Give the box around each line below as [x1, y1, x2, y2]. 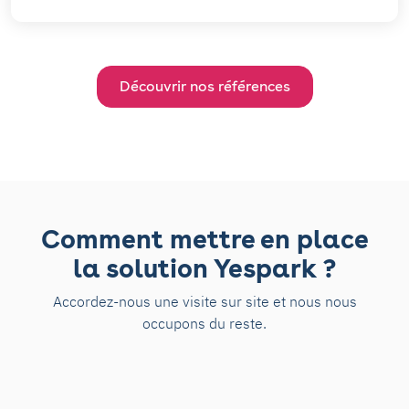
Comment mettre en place [40, 223, 369, 255]
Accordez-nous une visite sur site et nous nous [52, 291, 357, 310]
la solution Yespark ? [73, 252, 336, 284]
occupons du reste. [142, 313, 267, 332]
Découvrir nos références [119, 77, 290, 95]
